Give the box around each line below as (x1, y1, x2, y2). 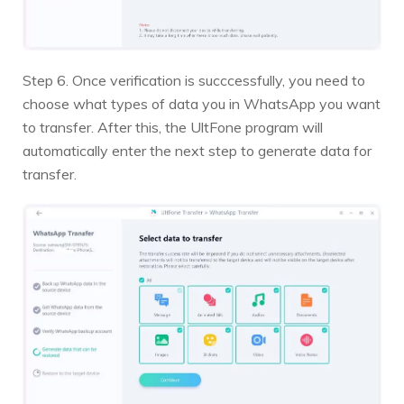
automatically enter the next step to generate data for (23, 141, 372, 160)
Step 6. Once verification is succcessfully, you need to (23, 70, 365, 89)
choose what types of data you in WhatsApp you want (23, 94, 381, 113)
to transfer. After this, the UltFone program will (23, 117, 323, 136)
